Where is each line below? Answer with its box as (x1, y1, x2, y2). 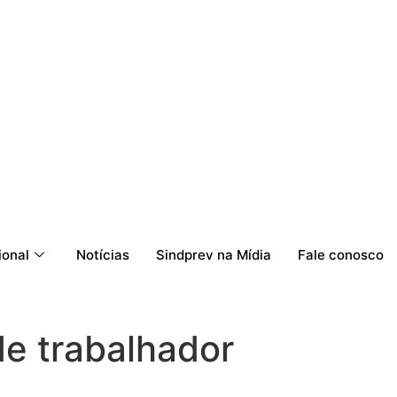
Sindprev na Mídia (156, 246, 271, 263)
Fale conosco (298, 246, 384, 263)
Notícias (76, 246, 129, 263)
